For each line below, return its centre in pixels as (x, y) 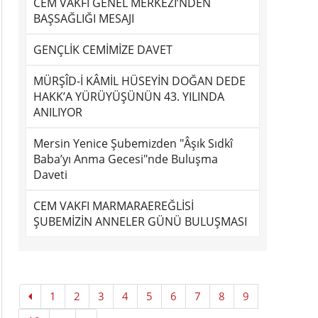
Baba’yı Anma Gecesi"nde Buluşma (126, 159)
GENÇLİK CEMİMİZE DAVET (103, 50)
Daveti (50, 175)
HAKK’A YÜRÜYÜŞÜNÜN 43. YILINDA (129, 97)
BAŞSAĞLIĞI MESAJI (84, 18)
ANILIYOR (58, 112)
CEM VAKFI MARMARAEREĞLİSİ (114, 206)
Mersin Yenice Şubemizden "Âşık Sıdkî (133, 143)
